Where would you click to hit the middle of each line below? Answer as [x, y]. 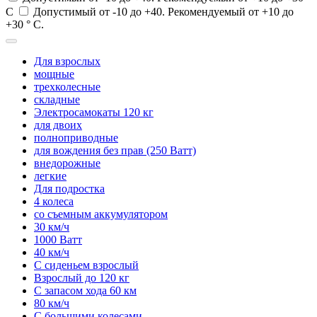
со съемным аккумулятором [101, 214]
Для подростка [69, 188]
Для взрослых [67, 61]
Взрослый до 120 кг [82, 277]
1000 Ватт [58, 239]
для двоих [58, 125]
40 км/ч [52, 252]
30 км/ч [52, 226]
